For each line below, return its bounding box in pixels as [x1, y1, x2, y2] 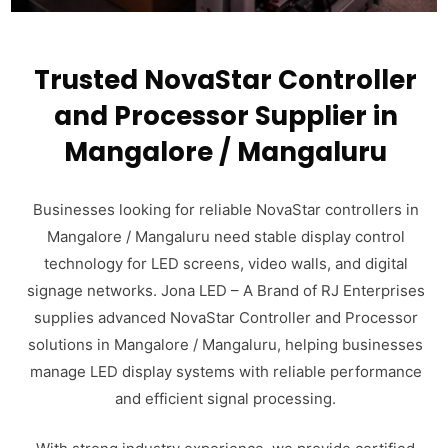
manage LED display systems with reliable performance [29, 362, 422, 381]
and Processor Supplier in [53, 98, 398, 134]
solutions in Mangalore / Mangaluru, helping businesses [28, 335, 424, 354]
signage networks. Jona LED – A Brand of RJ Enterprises [26, 281, 425, 300]
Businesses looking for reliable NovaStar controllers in [32, 200, 419, 219]
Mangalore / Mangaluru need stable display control [46, 227, 405, 246]
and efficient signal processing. [115, 389, 337, 408]
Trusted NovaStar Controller [34, 62, 418, 98]
